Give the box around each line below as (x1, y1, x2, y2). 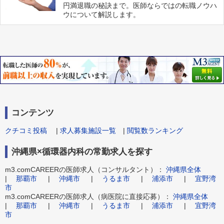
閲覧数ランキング (127, 126, 183, 134)
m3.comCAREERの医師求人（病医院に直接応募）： (5, 192, 173, 200)
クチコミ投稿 (5, 126, 47, 134)
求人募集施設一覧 (60, 126, 116, 134)
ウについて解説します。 (63, 10, 140, 19)
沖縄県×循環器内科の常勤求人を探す (11, 146, 152, 156)
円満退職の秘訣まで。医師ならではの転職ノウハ (63, 1, 217, 10)
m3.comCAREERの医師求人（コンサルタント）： (5, 165, 166, 173)
